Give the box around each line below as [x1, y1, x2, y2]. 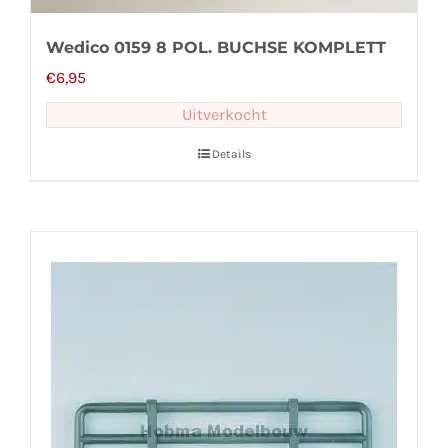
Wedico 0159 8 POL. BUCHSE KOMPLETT [46, 37, 386, 57]
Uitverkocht [181, 104, 267, 124]
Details [211, 146, 251, 161]
